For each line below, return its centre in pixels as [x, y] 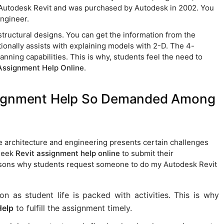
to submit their [146, 153]
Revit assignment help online [67, 153]
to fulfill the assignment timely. [72, 208]
